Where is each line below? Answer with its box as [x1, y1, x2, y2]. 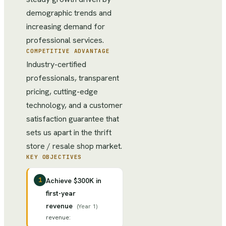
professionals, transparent [26, 73, 119, 83]
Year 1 [78, 202, 96, 210]
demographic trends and [26, 8, 111, 18]
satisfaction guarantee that [26, 114, 119, 124]
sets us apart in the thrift [26, 127, 111, 138]
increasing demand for [26, 21, 105, 32]
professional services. [26, 35, 104, 45]
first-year [46, 189, 76, 198]
